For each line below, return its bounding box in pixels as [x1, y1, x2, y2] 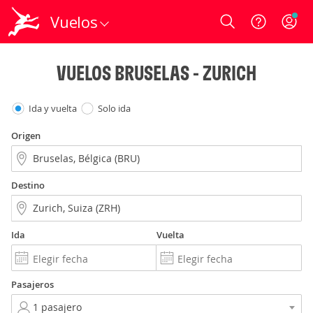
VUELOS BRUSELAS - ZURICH [57, 60, 256, 85]
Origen [11, 129, 41, 142]
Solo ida [98, 102, 131, 115]
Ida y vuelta [29, 102, 77, 115]
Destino [11, 179, 45, 191]
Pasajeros [11, 278, 54, 291]
